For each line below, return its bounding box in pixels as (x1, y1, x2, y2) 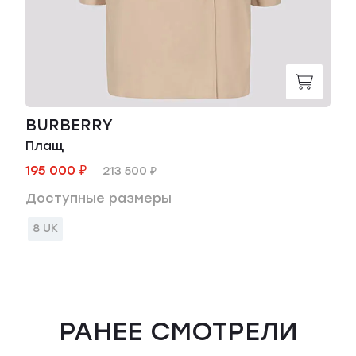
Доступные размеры (25, 191, 172, 206)
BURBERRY (25, 115, 113, 134)
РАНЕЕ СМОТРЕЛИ (59, 316, 297, 346)
